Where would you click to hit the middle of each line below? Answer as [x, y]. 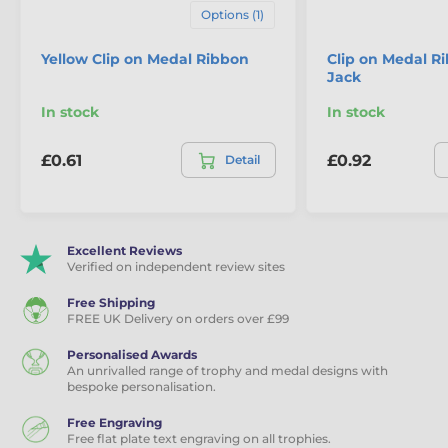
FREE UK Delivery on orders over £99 [178, 319]
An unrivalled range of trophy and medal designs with [227, 371]
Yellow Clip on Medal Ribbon [145, 59]
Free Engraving [114, 423]
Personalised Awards [132, 355]
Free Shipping [111, 303]
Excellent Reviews [124, 251]
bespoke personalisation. [141, 387]
